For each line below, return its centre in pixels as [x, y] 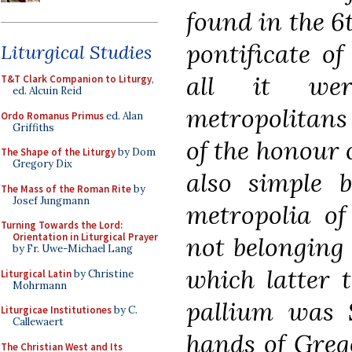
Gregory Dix [42, 164]
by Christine [103, 273]
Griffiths [33, 127]
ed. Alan [123, 115]
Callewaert [38, 322]
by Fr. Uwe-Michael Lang [73, 249]
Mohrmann [40, 285]
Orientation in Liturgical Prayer [85, 237]
